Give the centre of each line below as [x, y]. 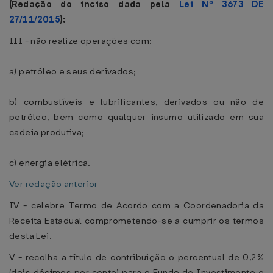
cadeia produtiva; [47, 132]
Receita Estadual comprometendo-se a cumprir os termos [136, 221]
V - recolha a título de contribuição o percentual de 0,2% [136, 257]
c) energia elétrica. [50, 163]
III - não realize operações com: [81, 41]
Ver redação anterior [54, 184]
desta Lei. [30, 236]
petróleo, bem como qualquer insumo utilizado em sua [136, 117]
